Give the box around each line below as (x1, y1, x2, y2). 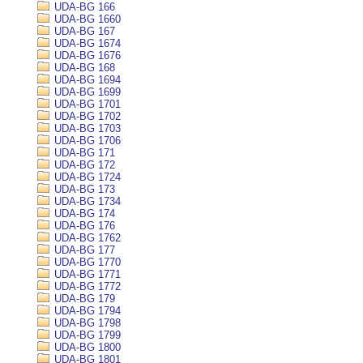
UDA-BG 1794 (51, 305, 121, 317)
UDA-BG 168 (51, 62, 115, 74)
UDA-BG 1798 (51, 317, 121, 329)
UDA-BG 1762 (51, 232, 121, 244)
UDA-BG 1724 (51, 171, 121, 183)
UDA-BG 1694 (51, 74, 121, 86)
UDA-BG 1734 (51, 195, 121, 207)
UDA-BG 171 (51, 147, 115, 159)
